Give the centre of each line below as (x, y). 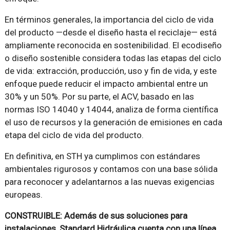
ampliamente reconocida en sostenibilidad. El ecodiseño (113, 45)
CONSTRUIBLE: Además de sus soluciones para (96, 216)
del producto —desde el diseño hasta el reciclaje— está (110, 33)
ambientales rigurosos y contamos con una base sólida (111, 169)
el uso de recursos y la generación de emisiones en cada (113, 122)
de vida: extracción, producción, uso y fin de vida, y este (110, 71)
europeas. (23, 195)
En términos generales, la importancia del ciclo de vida (109, 20)
